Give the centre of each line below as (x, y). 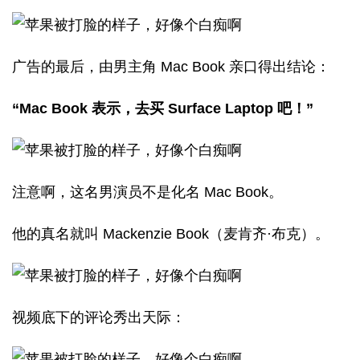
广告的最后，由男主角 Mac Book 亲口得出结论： (171, 67)
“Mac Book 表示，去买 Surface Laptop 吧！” (163, 108)
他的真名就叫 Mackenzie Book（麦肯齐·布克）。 (171, 234)
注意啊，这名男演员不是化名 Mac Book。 (147, 192)
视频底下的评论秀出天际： (99, 317)
